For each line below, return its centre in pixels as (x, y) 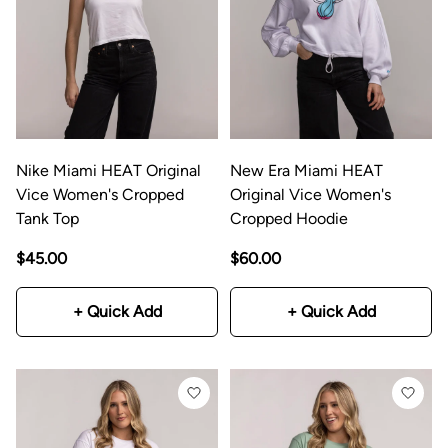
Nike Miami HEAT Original (108, 170)
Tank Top (47, 218)
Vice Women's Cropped (100, 194)
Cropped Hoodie (289, 218)
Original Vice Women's (310, 194)
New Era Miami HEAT (306, 170)
